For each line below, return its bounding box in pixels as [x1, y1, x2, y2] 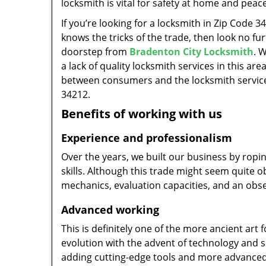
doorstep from [61, 45, 129, 58]
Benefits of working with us [61, 106, 222, 122]
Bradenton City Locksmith [129, 45, 254, 58]
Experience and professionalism [61, 131, 232, 145]
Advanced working [61, 202, 159, 217]
